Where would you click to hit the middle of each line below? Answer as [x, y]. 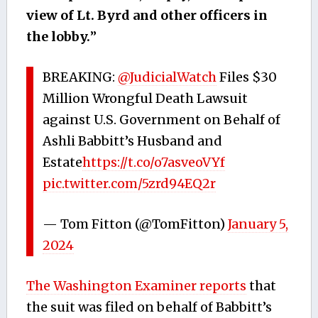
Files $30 [247, 77]
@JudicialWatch [168, 77]
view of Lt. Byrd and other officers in [147, 15]
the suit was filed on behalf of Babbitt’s [149, 307]
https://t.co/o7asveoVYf [154, 162]
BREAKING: [81, 77]
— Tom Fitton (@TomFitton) [136, 224]
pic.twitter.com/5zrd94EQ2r [130, 183]
